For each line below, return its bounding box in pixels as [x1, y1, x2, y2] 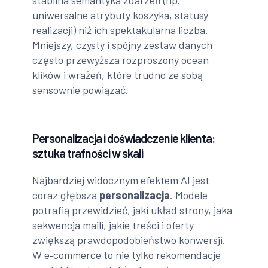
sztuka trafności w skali [32, 146, 144, 161]
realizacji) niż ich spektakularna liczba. [32, 23, 209, 37]
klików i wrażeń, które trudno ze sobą [32, 68, 203, 82]
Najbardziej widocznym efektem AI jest [32, 173, 210, 187]
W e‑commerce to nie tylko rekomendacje [32, 248, 221, 262]
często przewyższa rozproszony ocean [32, 53, 209, 67]
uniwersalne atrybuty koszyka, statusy [32, 8, 209, 22]
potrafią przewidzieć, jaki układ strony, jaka [32, 203, 233, 217]
